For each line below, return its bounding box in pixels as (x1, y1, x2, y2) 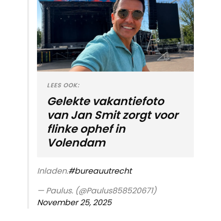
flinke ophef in (47, 120, 125, 137)
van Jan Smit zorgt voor (47, 107, 178, 123)
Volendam (47, 134, 105, 150)
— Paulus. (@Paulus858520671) (37, 184, 156, 196)
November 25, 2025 (37, 196, 111, 208)
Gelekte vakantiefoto (47, 93, 164, 109)
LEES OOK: (47, 80, 79, 89)
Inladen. (37, 165, 68, 177)
